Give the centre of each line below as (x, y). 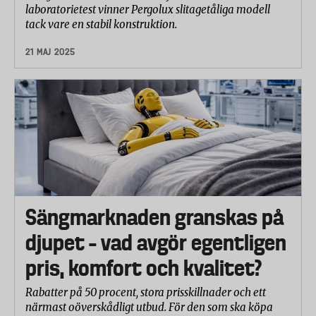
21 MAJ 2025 (50, 51)
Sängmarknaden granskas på (154, 217)
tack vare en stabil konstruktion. (101, 24)
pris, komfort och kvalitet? (144, 268)
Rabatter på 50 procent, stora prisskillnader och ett (146, 292)
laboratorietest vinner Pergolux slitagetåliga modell (148, 9)
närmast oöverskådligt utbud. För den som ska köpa (149, 307)
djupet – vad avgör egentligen (156, 242)
